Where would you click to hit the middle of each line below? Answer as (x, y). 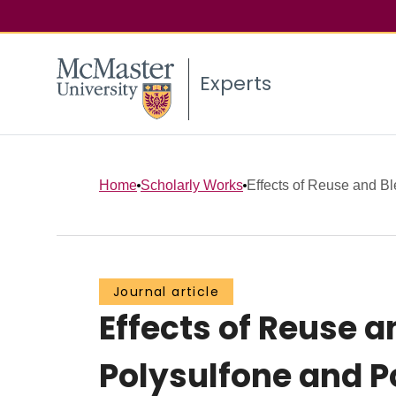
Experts (236, 84)
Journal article (166, 292)
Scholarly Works (192, 185)
